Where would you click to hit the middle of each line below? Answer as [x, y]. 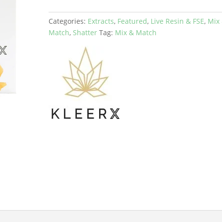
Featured [133, 21]
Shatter [85, 33]
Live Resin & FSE [178, 21]
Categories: [68, 21]
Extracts [101, 21]
